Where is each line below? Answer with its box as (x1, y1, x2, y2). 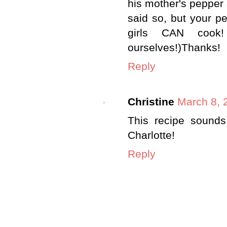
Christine (128, 96, 174, 108)
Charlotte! (128, 129, 175, 142)
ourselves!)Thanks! (128, 41, 220, 54)
